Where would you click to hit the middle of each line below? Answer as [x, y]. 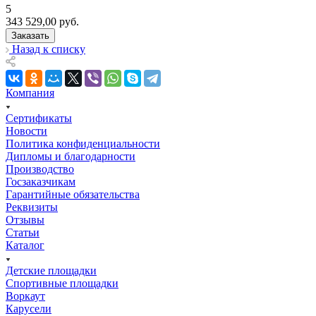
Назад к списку [49, 49]
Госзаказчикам [41, 181]
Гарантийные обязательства [73, 194]
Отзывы [25, 219]
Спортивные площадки [62, 283]
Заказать [30, 35]
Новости [26, 130]
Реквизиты [32, 207]
